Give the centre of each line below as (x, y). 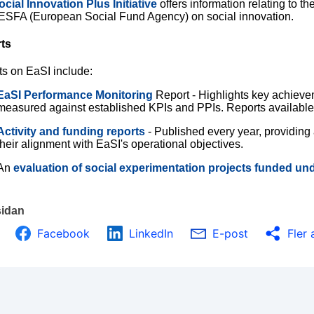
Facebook (63, 234)
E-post (230, 234)
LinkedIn (151, 234)
